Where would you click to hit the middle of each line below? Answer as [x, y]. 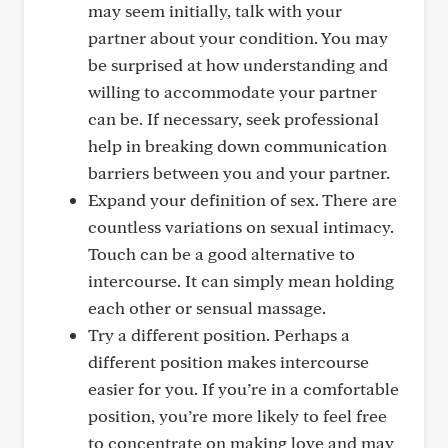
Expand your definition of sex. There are [242, 199]
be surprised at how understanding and [238, 64]
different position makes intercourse [228, 361]
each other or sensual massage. [207, 307]
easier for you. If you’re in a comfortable [243, 388]
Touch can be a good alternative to [221, 253]
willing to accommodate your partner [232, 91]
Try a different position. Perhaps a [219, 334]
